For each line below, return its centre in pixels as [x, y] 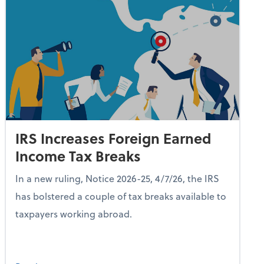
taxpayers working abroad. [74, 213]
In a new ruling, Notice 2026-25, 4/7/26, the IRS [117, 178]
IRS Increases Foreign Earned [113, 138]
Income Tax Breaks [78, 156]
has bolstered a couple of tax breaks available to [121, 196]
